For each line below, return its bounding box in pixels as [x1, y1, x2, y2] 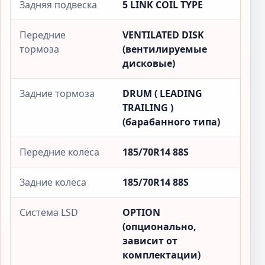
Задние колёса [20, 176, 86, 189]
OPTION [122, 206, 160, 219]
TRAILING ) [122, 101, 173, 114]
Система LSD [20, 206, 78, 219]
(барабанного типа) [122, 115, 220, 128]
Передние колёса [20, 146, 99, 159]
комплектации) [122, 248, 201, 261]
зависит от [122, 234, 177, 247]
